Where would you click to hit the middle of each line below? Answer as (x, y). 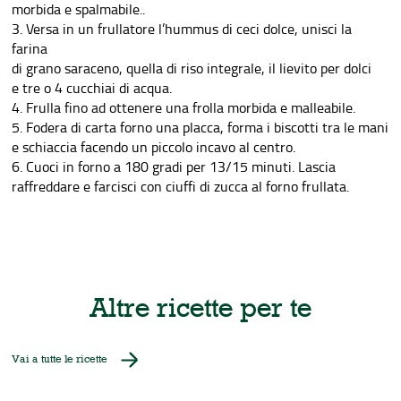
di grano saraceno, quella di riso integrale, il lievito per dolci (192, 68)
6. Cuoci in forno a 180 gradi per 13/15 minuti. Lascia (174, 166)
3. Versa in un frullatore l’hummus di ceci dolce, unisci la (182, 29)
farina (30, 48)
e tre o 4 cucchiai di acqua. (92, 88)
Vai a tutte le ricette (60, 359)
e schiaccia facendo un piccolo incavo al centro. (154, 147)
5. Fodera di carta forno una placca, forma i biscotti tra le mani (200, 127)
